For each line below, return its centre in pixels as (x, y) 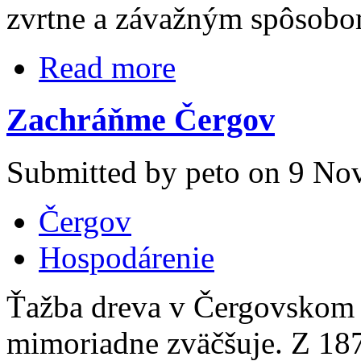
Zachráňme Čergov (141, 119)
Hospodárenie (127, 257)
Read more (107, 68)
